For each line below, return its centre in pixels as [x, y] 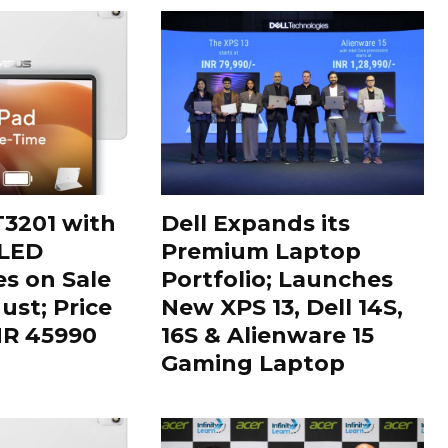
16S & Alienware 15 [268, 335]
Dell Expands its [256, 223]
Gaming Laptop [253, 363]
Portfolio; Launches [277, 279]
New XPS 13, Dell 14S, [282, 307]
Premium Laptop [261, 251]
